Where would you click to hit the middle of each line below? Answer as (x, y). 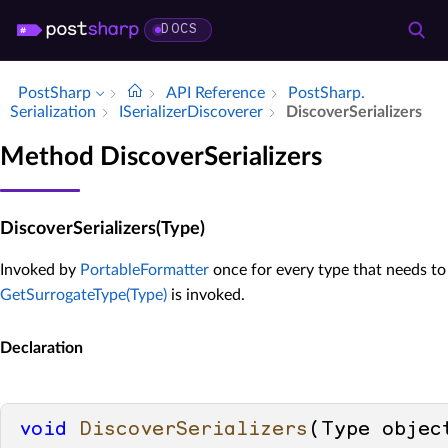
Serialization (53, 112)
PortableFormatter (144, 269)
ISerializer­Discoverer (191, 112)
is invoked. (206, 294)
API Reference (215, 93)
